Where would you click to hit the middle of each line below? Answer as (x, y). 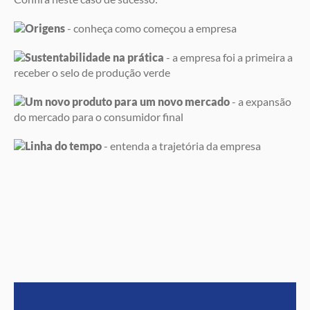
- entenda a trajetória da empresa (181, 146)
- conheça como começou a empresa (151, 28)
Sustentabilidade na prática (94, 57)
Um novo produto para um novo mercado (127, 101)
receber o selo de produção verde (92, 72)
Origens (45, 28)
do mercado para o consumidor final (99, 117)
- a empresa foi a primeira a (228, 57)
